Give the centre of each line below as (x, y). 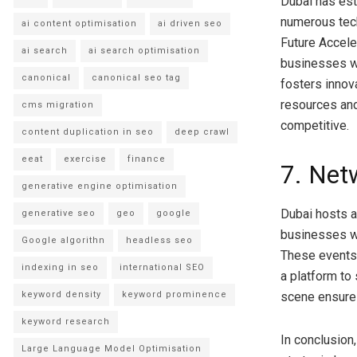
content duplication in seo (88, 131)
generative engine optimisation (100, 186)
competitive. (315, 125)
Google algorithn (63, 240)
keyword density (61, 294)
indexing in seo (60, 267)
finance (147, 159)
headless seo (159, 240)
